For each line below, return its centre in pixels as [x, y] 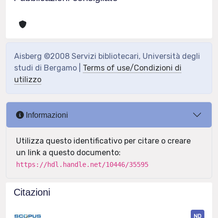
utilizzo [28, 80]
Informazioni [46, 115]
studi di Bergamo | [48, 68]
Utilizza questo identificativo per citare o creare [103, 141]
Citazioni [32, 192]
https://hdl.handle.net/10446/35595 [82, 164]
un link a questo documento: [68, 153]
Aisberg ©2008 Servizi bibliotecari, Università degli [107, 56]
